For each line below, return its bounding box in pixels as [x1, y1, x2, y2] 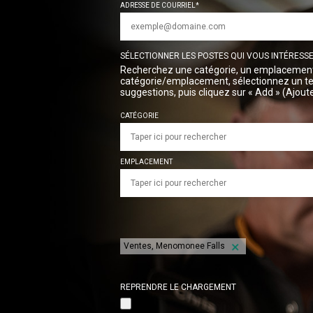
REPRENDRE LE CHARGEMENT [120, 282, 236, 292]
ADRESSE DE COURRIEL [120, 1, 196, 9]
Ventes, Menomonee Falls [124, 241, 225, 251]
